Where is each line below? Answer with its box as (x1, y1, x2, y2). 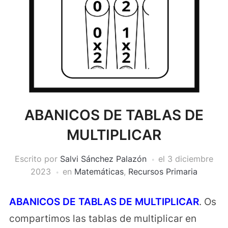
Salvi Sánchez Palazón (60, 154, 147, 164)
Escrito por (15, 154, 60, 164)
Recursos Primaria (128, 166, 197, 177)
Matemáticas (74, 166, 124, 177)
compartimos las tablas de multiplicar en (9, 213, 196, 225)
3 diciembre (167, 154, 213, 164)
